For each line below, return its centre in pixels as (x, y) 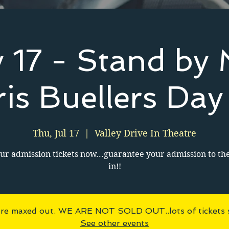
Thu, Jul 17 (56, 133)
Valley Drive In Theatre (145, 133)
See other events (114, 223)
